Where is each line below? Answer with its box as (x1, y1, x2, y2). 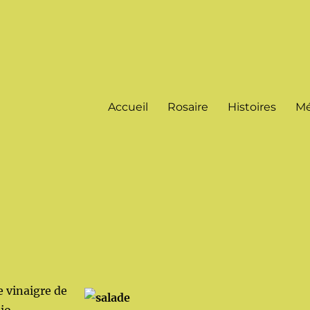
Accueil (107, 100, 148, 113)
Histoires (227, 100, 276, 113)
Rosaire (167, 100, 208, 113)
